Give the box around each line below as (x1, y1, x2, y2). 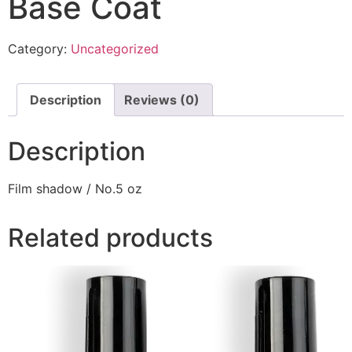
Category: (8, 40, 71, 57)
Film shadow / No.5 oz (8, 180, 142, 196)
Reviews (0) (124, 91, 200, 108)
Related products (8, 222, 213, 253)
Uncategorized (71, 40, 159, 57)
